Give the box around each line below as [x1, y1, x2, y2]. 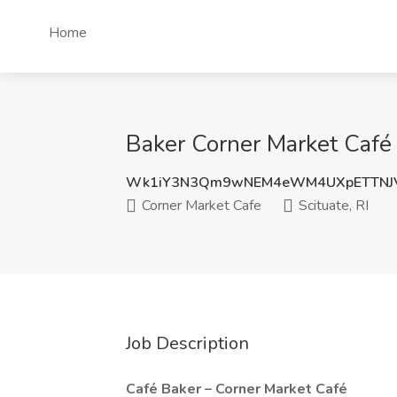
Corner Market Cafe [138, 196, 261, 215]
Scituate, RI [295, 196, 369, 215]
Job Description [126, 331, 249, 355]
